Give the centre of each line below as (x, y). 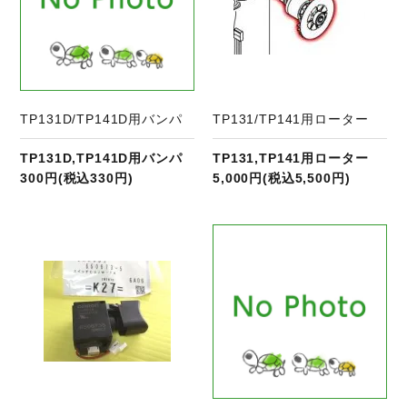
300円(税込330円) (77, 178)
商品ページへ (126, 234)
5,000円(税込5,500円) (282, 178)
